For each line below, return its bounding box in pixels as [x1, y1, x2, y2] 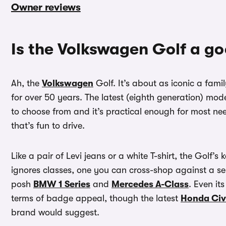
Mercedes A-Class [111, 179, 189, 190]
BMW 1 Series [33, 179, 90, 190]
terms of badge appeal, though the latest [11, 193, 181, 204]
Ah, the [11, 78, 42, 89]
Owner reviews [11, 2, 81, 14]
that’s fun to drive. [11, 121, 85, 131]
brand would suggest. [11, 207, 99, 218]
